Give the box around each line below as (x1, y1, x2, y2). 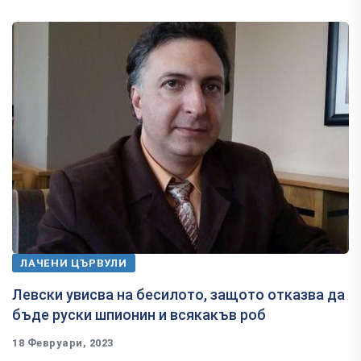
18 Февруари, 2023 (12, 337, 114, 350)
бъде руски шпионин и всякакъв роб (12, 306, 266, 324)
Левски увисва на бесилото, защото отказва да (12, 286, 345, 304)
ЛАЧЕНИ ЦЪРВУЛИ (20, 257, 127, 270)
